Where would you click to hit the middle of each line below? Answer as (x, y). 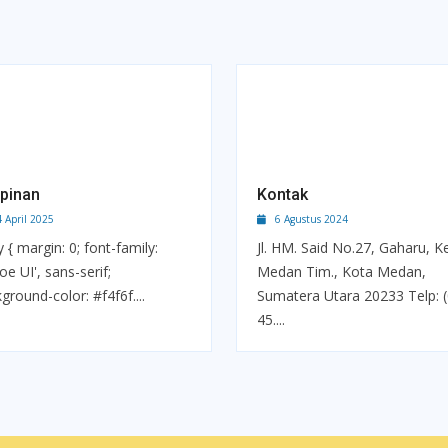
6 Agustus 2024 (307, 219)
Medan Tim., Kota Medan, (341, 271)
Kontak (282, 194)
